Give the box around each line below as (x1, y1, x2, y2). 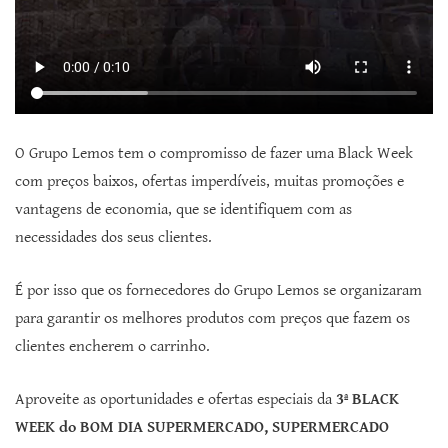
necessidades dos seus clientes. (15, 227, 212, 247)
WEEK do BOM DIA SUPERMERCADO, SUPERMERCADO (15, 417, 389, 437)
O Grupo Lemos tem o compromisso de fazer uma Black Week (15, 143, 413, 163)
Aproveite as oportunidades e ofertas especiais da (15, 389, 336, 409)
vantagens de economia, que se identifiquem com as (15, 199, 352, 219)
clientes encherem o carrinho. (15, 336, 210, 356)
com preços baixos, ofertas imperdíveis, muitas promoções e (15, 171, 404, 191)
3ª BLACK (336, 389, 399, 409)
